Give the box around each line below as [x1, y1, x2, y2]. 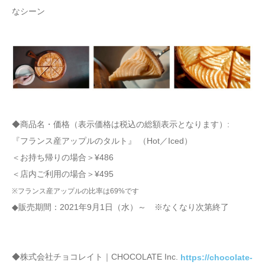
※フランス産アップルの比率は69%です [12, 186, 139, 195]
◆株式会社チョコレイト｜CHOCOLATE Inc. [12, 251, 180, 261]
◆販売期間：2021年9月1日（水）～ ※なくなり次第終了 [12, 202, 229, 212]
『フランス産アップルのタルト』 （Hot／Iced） [12, 135, 192, 146]
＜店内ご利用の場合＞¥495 [12, 169, 114, 179]
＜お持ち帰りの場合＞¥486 [12, 152, 114, 162]
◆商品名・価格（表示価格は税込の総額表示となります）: [12, 119, 230, 129]
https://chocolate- [180, 252, 253, 262]
